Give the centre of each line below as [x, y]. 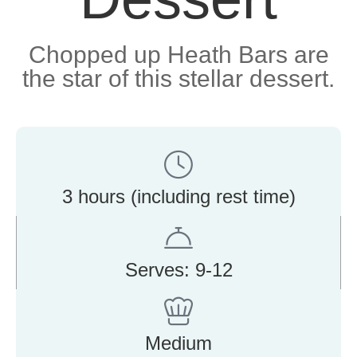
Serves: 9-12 [178, 269]
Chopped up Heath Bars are [178, 54]
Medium [178, 343]
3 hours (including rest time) [178, 196]
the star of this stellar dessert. [178, 78]
